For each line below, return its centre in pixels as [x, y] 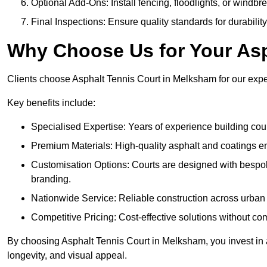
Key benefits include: [51, 103]
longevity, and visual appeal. [67, 256]
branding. [51, 179]
